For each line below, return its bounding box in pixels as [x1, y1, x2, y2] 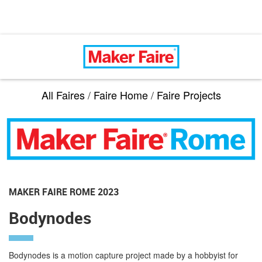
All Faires [41, 87, 85, 102]
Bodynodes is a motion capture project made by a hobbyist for [9, 249, 238, 261]
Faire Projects [156, 87, 221, 102]
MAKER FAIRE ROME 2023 [9, 185, 119, 198]
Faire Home [93, 87, 148, 102]
